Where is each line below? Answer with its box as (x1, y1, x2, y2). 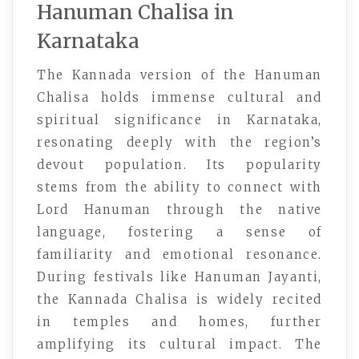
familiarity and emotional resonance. (37, 246, 322, 262)
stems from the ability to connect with (37, 179, 322, 195)
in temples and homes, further (37, 313, 322, 329)
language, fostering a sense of (37, 224, 322, 240)
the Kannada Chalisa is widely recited (37, 291, 322, 307)
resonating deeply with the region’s (37, 134, 322, 150)
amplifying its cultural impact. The (37, 336, 322, 352)
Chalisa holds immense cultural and (37, 89, 322, 105)
